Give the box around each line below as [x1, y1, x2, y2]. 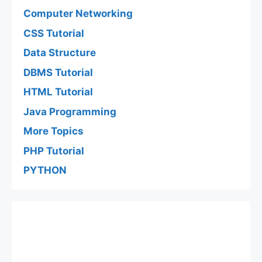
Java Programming [23, 105, 116, 118]
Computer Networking [23, 8, 133, 20]
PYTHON [23, 164, 67, 177]
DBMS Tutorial [23, 66, 93, 78]
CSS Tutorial [23, 27, 84, 39]
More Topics [23, 125, 84, 137]
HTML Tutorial [23, 86, 93, 98]
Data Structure [23, 47, 96, 59]
